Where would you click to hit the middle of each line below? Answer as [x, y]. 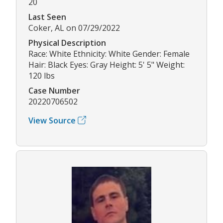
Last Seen [47, 17]
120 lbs [42, 75]
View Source [52, 120]
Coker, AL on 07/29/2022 [74, 28]
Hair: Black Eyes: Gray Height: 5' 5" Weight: [107, 64]
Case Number [54, 90]
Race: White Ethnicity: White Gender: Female [109, 54]
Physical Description [67, 43]
